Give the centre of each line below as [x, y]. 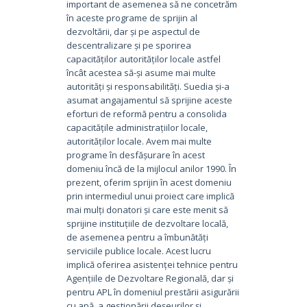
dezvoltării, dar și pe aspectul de [133, 31]
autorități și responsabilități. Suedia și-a [148, 86]
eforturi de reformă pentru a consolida [146, 113]
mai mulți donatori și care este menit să [147, 209]
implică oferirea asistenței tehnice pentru [152, 264]
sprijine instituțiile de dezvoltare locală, [147, 223]
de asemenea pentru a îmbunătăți [137, 237]
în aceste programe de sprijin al [132, 17]
